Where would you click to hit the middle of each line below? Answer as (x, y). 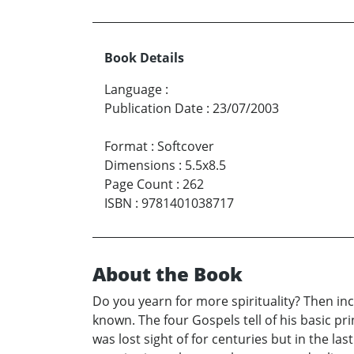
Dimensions (140, 165)
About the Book (168, 273)
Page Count (139, 184)
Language (133, 89)
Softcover (186, 146)
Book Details (144, 57)
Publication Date (154, 108)
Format (126, 146)
